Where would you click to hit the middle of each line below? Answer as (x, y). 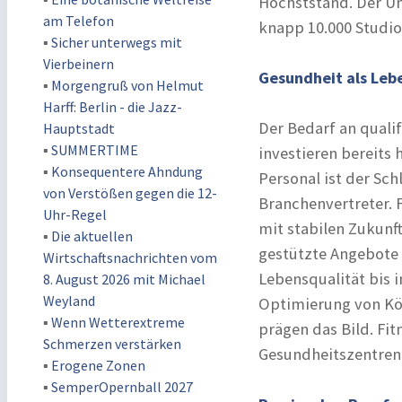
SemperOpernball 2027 (122, 387)
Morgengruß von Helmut (127, 85)
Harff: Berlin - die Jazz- (113, 107)
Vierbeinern (79, 64)
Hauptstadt (79, 128)
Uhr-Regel (75, 214)
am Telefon (79, 21)
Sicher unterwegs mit (117, 42)
